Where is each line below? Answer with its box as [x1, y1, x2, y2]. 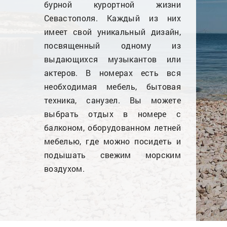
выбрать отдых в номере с [44, 108, 181, 119]
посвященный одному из [44, 40, 181, 51]
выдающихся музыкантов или [44, 53, 181, 64]
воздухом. [44, 163, 85, 174]
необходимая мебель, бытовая [44, 81, 181, 92]
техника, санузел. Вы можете [44, 94, 181, 105]
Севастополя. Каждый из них [44, 12, 181, 23]
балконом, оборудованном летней [44, 122, 181, 133]
